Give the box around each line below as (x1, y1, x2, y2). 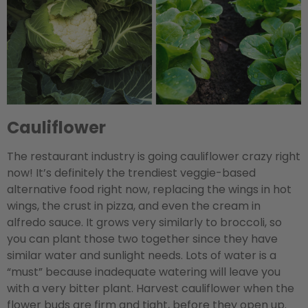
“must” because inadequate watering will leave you (7, 263, 280, 280)
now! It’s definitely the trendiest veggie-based (7, 164, 256, 181)
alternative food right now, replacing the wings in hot (7, 181, 291, 197)
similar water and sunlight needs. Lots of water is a (7, 247, 276, 263)
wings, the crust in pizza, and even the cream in (7, 197, 261, 214)
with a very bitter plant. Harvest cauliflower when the (7, 280, 294, 296)
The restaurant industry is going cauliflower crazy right (7, 148, 300, 164)
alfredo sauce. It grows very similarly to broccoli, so (7, 214, 282, 230)
